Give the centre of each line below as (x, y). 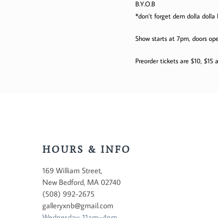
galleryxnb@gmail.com (78, 205)
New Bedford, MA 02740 (82, 182)
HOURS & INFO (87, 149)
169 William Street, (72, 170)
